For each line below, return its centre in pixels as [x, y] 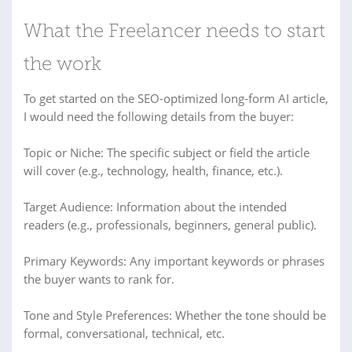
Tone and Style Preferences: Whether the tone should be [175, 315]
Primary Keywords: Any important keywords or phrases [174, 261]
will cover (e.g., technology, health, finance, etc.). [153, 170]
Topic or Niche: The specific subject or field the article [167, 152]
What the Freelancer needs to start [174, 32]
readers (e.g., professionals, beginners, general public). [170, 225]
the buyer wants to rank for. [99, 279]
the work [62, 65]
